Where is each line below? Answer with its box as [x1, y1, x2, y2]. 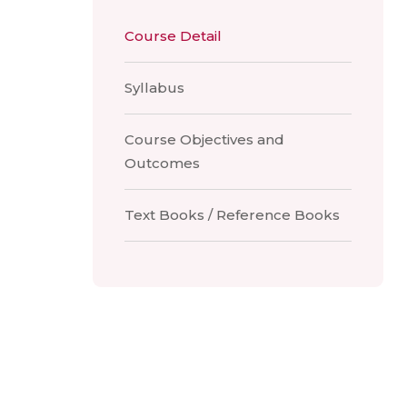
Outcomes [124, 154, 200, 172]
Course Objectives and [124, 131, 284, 148]
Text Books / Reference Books [124, 206, 340, 223]
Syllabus [124, 79, 184, 96]
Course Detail [124, 27, 222, 45]
